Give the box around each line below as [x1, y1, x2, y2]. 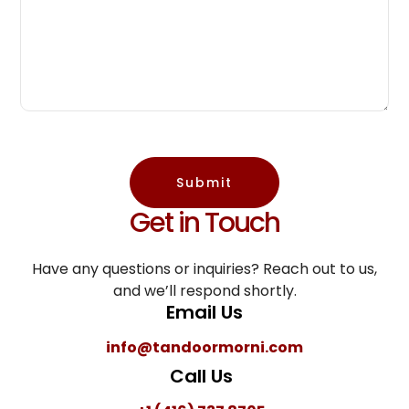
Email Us [166, 299, 243, 325]
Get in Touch [130, 203, 279, 242]
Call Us [169, 362, 233, 389]
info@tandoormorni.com [106, 336, 303, 358]
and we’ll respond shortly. [112, 279, 297, 301]
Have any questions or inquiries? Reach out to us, [32, 257, 377, 279]
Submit [176, 173, 233, 192]
